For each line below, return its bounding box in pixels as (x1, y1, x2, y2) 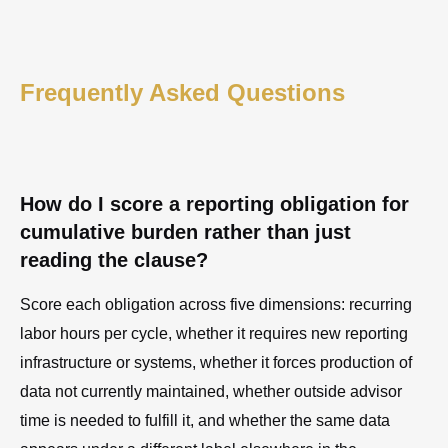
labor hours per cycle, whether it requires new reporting (20, 324, 408, 342)
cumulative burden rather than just (20, 220, 351, 243)
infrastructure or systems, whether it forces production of (20, 353, 412, 371)
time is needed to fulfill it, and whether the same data (20, 411, 390, 429)
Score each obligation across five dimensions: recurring (20, 295, 412, 313)
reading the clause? (20, 248, 208, 271)
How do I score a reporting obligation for (20, 192, 409, 215)
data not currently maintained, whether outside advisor (20, 382, 402, 400)
